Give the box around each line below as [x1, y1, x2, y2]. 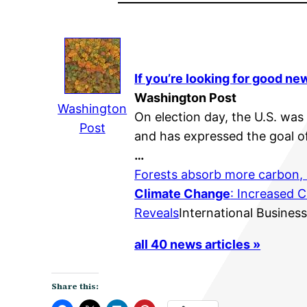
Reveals [134, 206, 180, 220]
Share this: [51, 281, 99, 292]
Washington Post [134, 90, 237, 105]
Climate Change [134, 186, 231, 201]
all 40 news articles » [134, 237, 261, 251]
